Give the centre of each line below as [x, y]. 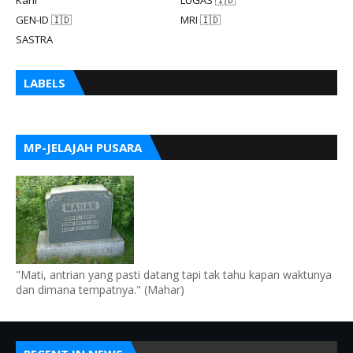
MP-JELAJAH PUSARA [83, 147]
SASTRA [34, 39]
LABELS [45, 82]
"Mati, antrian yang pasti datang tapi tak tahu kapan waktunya [174, 274]
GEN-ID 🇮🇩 [44, 19]
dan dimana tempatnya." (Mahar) [100, 289]
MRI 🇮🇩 [201, 19]
